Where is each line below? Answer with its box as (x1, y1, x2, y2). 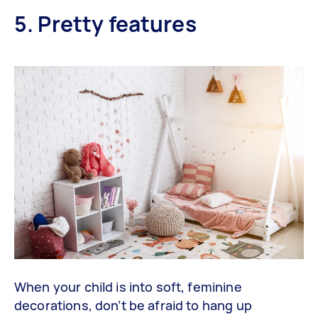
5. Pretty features (14, 9, 197, 39)
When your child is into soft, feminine (14, 278, 242, 296)
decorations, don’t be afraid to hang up (14, 297, 252, 314)
